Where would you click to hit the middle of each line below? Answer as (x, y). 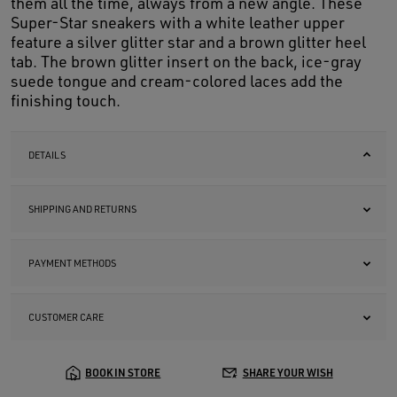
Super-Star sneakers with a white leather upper (178, 23)
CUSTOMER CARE (66, 318)
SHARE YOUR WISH (288, 373)
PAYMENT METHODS (72, 264)
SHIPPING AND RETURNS (82, 210)
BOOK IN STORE (123, 373)
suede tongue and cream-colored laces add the (177, 81)
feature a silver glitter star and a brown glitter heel (188, 42)
